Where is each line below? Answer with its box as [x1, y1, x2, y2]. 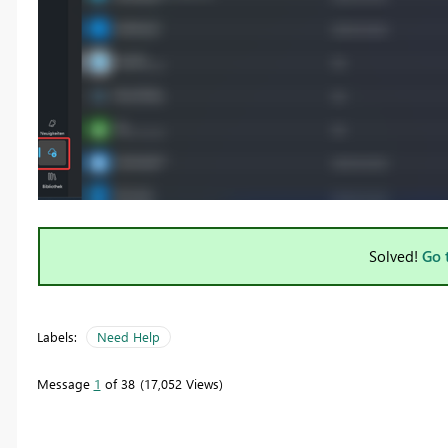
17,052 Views [143, 375, 219, 393]
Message [36, 375, 94, 393]
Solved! [369, 246, 422, 267]
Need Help [96, 328, 160, 346]
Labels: [36, 328, 77, 346]
